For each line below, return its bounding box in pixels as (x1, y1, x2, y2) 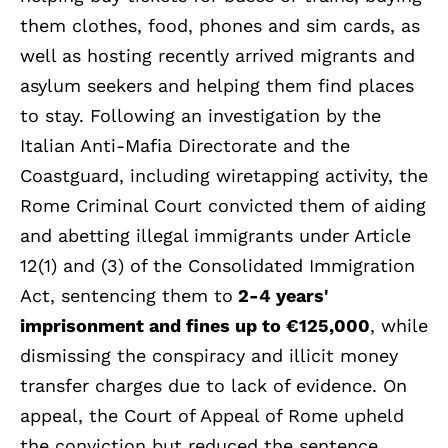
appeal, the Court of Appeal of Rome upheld (20, 404, 404, 426)
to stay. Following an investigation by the (20, 104, 381, 126)
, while (370, 314, 428, 336)
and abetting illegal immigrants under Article (20, 224, 411, 246)
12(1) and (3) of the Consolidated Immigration (20, 254, 415, 276)
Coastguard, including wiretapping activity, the (20, 164, 428, 186)
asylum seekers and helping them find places (20, 74, 414, 96)
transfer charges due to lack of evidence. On (20, 374, 407, 396)
